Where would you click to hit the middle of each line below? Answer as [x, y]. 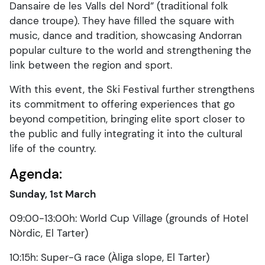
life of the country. [53, 148]
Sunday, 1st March [53, 194]
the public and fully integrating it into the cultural [126, 134]
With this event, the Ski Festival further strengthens [132, 89]
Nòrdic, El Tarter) [49, 233]
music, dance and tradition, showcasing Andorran [126, 35]
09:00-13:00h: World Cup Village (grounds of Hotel [129, 218]
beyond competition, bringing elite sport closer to [127, 119]
